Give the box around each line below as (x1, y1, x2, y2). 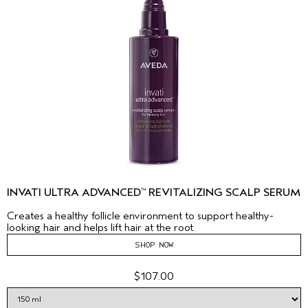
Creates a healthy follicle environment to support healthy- (7, 209, 274, 222)
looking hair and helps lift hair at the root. (7, 221, 195, 234)
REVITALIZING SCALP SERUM (146, 186, 300, 199)
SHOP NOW (135, 239, 173, 250)
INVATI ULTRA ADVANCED (7, 186, 141, 199)
